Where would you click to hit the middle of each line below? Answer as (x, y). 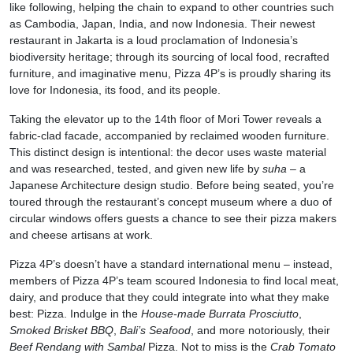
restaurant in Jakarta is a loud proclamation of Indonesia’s (154, 41)
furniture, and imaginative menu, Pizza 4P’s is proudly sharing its (170, 74)
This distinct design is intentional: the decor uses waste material (168, 152)
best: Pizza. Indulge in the (75, 314)
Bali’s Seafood (155, 331)
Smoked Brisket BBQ (61, 331)
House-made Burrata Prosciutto (220, 314)
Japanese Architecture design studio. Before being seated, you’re (172, 186)
